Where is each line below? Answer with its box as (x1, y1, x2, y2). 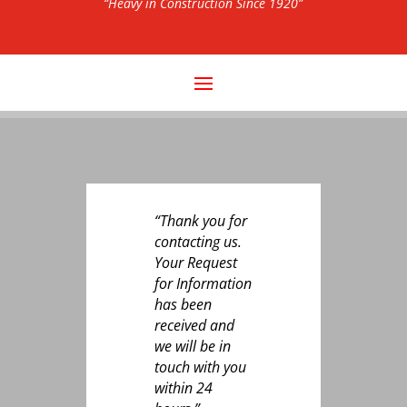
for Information (154, 273, 252, 293)
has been (154, 294, 212, 314)
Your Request (154, 253, 237, 273)
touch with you (154, 357, 246, 377)
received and (154, 315, 234, 335)
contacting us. (154, 232, 245, 252)
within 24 (154, 378, 213, 398)
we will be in (154, 336, 231, 356)
